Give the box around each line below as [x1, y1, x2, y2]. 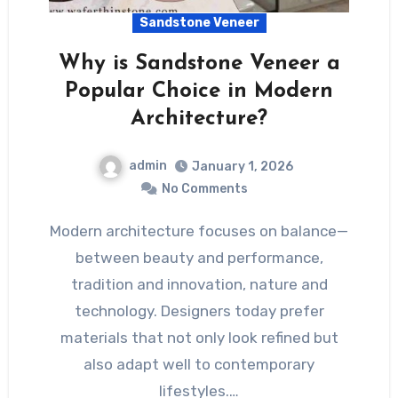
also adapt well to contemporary [84, 354, 314, 373]
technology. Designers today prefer [74, 301, 324, 320]
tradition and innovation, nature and [70, 275, 328, 293]
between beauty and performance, [75, 248, 323, 267]
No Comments [161, 180, 248, 196]
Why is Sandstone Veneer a [58, 52, 340, 75]
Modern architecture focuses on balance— [50, 221, 61, 240]
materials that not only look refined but [60, 328, 338, 346]
